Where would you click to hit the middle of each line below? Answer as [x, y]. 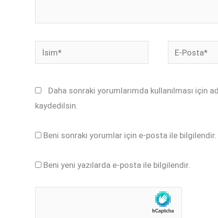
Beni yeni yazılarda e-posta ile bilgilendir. [117, 165]
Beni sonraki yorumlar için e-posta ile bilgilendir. [130, 135]
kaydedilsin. [56, 106]
